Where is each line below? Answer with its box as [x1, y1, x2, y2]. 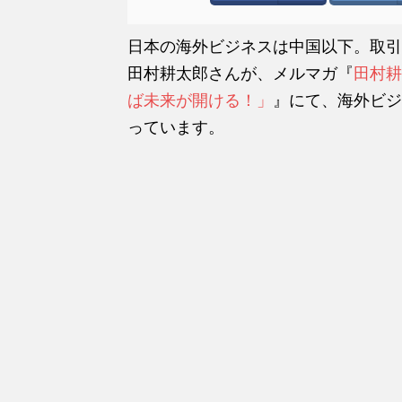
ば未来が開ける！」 [127, 91, 273, 109]
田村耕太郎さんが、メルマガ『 [127, 64, 354, 83]
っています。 [127, 118, 224, 136]
